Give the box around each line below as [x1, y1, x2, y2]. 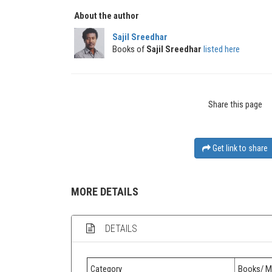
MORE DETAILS [71, 185, 138, 198]
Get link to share [212, 143, 268, 153]
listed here [203, 43, 240, 55]
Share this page [208, 98, 262, 110]
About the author [74, 10, 139, 21]
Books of [110, 43, 146, 55]
